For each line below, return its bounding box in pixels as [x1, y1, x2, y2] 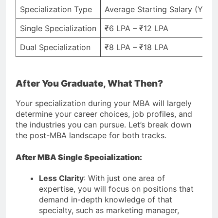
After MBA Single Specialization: [16, 152, 142, 163]
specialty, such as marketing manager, [39, 205, 179, 215]
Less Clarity [39, 173, 84, 183]
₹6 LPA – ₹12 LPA [105, 23, 168, 33]
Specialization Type [20, 4, 92, 14]
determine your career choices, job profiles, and [16, 109, 192, 119]
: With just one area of [84, 173, 165, 183]
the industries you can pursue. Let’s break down [16, 120, 191, 130]
